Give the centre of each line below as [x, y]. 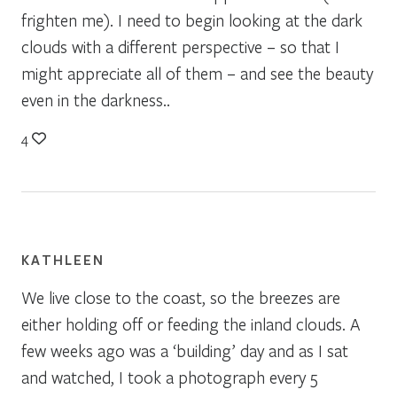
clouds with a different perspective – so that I [180, 46]
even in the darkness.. [96, 99]
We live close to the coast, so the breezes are [181, 297]
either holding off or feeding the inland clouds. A [191, 323]
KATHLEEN [63, 259]
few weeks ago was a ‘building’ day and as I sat [185, 350]
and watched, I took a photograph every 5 [170, 377]
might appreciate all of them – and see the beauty [197, 73]
